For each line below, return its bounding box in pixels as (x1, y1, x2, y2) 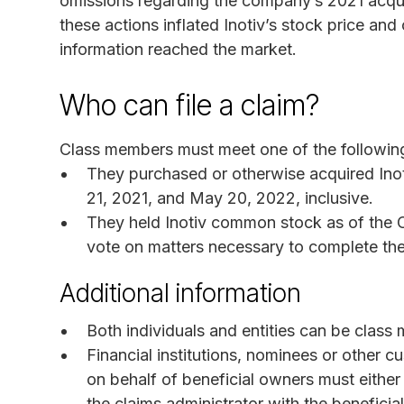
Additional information (60, 277, 301, 308)
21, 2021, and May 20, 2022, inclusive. (87, 188, 373, 207)
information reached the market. (60, 39, 297, 59)
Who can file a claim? (60, 87, 319, 123)
